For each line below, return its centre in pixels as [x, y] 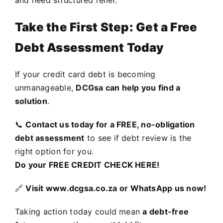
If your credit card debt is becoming [85, 74]
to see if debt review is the [138, 138]
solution [31, 101]
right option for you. [55, 151]
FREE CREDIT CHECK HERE [103, 165]
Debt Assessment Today [90, 48]
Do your [32, 165]
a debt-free [166, 211]
